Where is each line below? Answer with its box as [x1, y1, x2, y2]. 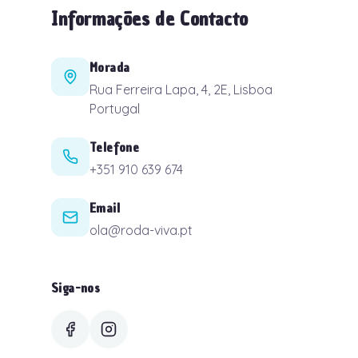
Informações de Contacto [51, 6, 249, 32]
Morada [89, 58, 130, 76]
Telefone [89, 138, 140, 156]
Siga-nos [51, 279, 101, 296]
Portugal [89, 101, 140, 117]
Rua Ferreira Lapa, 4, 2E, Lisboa [89, 82, 272, 97]
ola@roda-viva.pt [89, 222, 193, 238]
